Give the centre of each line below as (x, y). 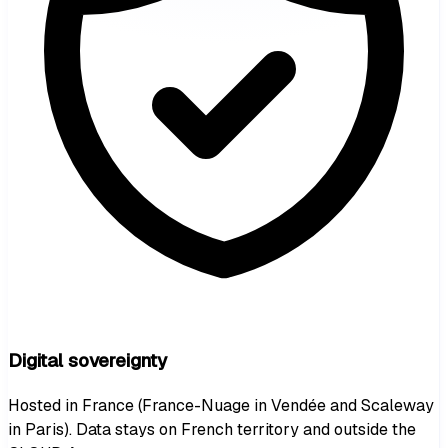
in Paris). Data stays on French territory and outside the (212, 429)
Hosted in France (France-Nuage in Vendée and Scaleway (221, 405)
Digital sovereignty (87, 361)
